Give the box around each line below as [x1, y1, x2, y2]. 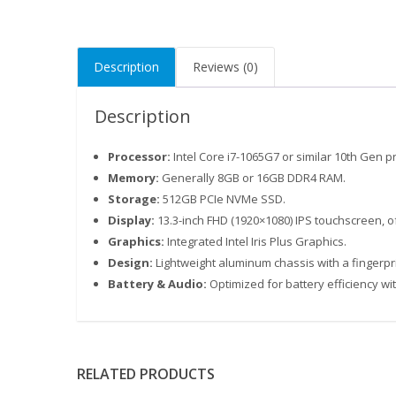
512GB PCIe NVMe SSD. [160, 191, 286, 207]
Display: [108, 212, 155, 228]
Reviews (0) [193, 58, 258, 75]
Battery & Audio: [108, 276, 207, 292]
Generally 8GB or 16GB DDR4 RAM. [159, 170, 346, 186]
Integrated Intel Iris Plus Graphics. [164, 233, 346, 249]
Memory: [108, 170, 159, 186]
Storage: [108, 191, 160, 207]
